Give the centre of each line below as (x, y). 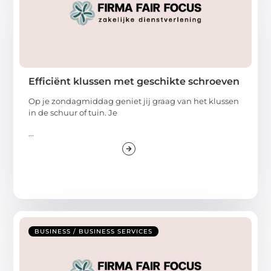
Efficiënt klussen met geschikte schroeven (134, 82)
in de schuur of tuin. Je (73, 113)
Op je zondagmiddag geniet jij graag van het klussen (134, 101)
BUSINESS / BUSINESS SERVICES (94, 231)
